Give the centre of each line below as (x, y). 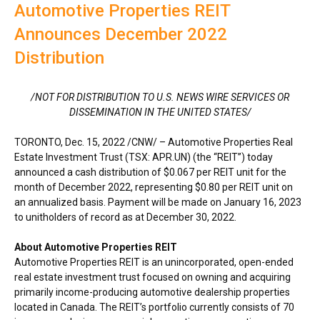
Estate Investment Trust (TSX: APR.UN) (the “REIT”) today (144, 157)
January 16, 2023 (262, 202)
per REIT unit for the (240, 172)
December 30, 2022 (190, 217)
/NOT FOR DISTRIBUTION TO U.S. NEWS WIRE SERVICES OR (160, 97)
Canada (77, 307)
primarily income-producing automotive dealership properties (152, 292)
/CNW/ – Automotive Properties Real (209, 142)
